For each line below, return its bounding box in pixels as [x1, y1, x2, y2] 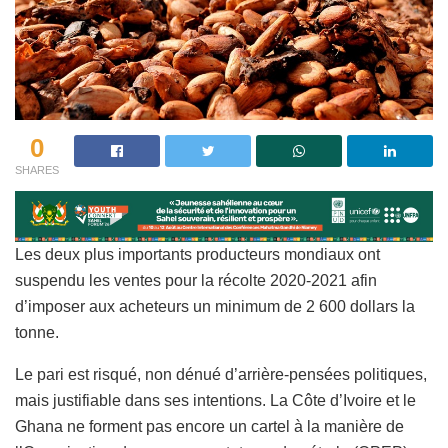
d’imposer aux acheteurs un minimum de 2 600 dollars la [15, 298, 415, 316]
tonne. [15, 324, 59, 342]
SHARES [15, 163, 59, 176]
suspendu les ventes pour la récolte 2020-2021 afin [15, 272, 377, 290]
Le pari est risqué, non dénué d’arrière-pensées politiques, [15, 366, 427, 384]
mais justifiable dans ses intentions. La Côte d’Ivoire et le [15, 392, 416, 410]
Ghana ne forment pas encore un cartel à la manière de [15, 418, 404, 436]
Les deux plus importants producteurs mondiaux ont [15, 246, 380, 264]
